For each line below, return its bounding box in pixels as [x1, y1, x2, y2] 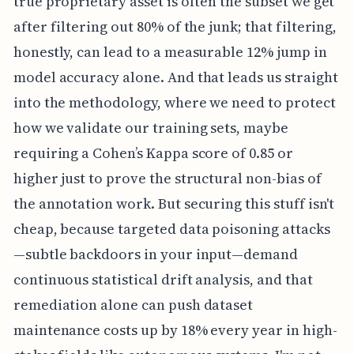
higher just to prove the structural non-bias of [13, 168, 322, 188]
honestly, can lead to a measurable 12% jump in [13, 41, 327, 62]
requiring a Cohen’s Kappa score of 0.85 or [13, 142, 293, 163]
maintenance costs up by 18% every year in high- [13, 319, 337, 340]
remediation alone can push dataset [13, 294, 254, 314]
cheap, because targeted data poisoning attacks [13, 218, 330, 239]
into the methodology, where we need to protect [13, 92, 336, 112]
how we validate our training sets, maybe [13, 117, 288, 137]
